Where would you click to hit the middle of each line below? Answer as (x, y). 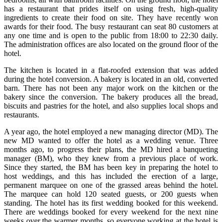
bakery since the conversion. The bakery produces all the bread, (111, 97)
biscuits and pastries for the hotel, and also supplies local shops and (111, 106)
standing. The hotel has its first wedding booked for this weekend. (111, 203)
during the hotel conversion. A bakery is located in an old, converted (111, 79)
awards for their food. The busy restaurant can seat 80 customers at (111, 27)
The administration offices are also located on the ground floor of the (111, 45)
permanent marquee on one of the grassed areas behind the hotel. (111, 185)
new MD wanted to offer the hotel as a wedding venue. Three (111, 141)
